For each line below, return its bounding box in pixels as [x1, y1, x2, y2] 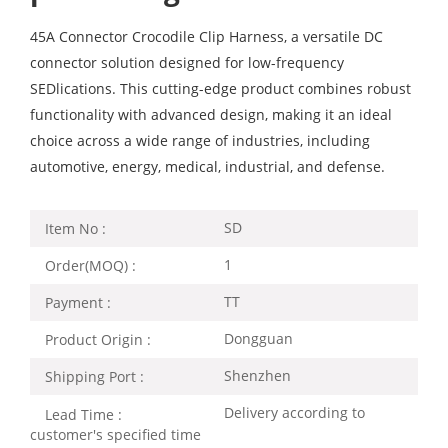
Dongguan [224, 329, 293, 349]
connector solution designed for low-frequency [30, 52, 344, 72]
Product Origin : [45, 330, 151, 350]
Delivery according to [224, 403, 365, 423]
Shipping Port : [45, 367, 144, 387]
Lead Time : [45, 404, 122, 424]
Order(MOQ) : [45, 256, 136, 276]
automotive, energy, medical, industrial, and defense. [30, 156, 385, 176]
